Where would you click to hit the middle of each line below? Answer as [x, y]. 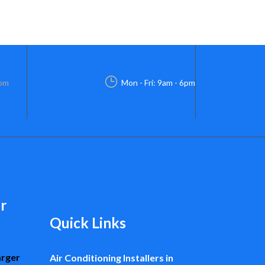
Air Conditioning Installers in [111, 258]
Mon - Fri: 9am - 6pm [158, 83]
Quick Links [88, 223]
